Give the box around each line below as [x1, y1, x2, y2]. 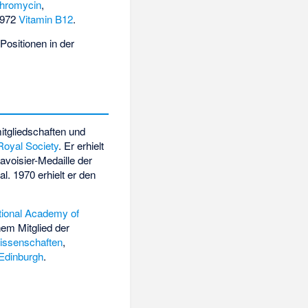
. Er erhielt [58, 138, 104, 153]
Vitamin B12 [19, 12, 74, 27]
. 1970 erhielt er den [8, 167, 96, 182]
